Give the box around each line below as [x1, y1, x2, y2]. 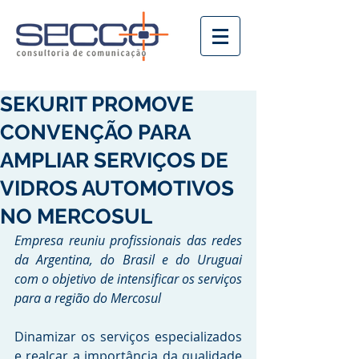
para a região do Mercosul [14, 289, 164, 307]
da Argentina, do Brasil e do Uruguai [14, 251, 242, 268]
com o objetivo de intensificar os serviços [14, 270, 242, 288]
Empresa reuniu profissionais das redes [14, 232, 242, 249]
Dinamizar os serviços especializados [14, 328, 242, 345]
